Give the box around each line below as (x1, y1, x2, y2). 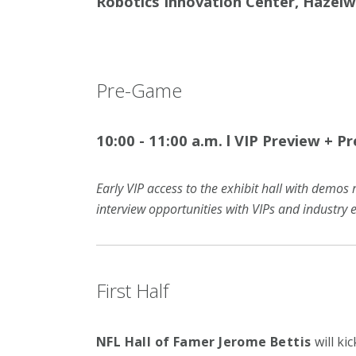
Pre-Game (95, 76, 182, 103)
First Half (95, 277, 168, 304)
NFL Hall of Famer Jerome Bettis (95, 332, 311, 350)
